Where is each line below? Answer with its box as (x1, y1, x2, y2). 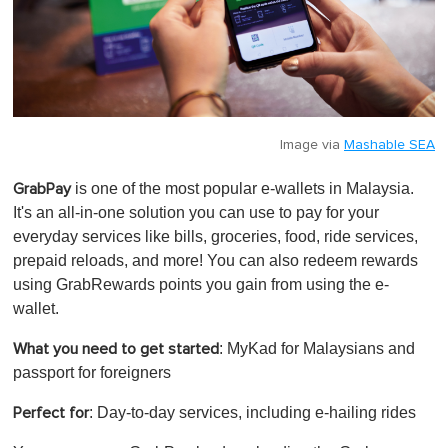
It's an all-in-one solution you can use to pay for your (13, 204, 379, 222)
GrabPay (13, 181, 71, 198)
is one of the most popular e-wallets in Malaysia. (71, 180, 414, 198)
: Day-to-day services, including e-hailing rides (89, 404, 416, 422)
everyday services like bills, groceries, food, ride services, (13, 228, 418, 246)
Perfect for (13, 405, 89, 422)
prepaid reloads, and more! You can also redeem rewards (13, 252, 418, 270)
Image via (280, 138, 344, 153)
